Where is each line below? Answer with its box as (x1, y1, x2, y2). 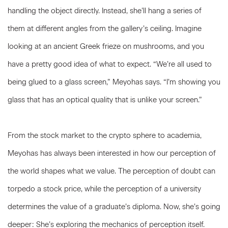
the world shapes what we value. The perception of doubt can (8, 166, 215, 176)
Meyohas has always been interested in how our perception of (8, 149, 216, 158)
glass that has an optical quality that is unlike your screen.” (8, 95, 202, 104)
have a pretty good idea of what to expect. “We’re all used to (8, 60, 212, 69)
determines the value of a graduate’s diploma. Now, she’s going (8, 202, 220, 211)
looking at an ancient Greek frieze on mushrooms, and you (8, 42, 204, 51)
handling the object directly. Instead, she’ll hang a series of (8, 6, 202, 15)
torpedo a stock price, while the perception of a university (8, 184, 201, 193)
